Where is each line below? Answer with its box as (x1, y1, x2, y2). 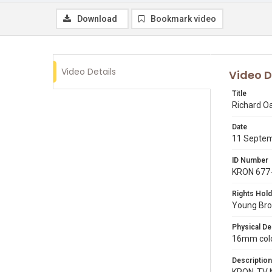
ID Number (232, 156, 268, 165)
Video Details (61, 66, 116, 78)
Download (77, 14, 117, 24)
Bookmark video (151, 14, 216, 24)
